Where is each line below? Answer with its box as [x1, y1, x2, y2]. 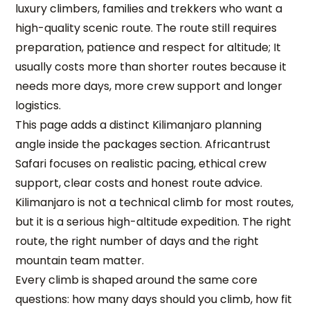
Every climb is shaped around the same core [15, 272, 258, 288]
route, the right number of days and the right [15, 233, 259, 249]
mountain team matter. [15, 253, 145, 268]
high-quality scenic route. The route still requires [15, 20, 277, 36]
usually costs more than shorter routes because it [15, 59, 287, 75]
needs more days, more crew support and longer [15, 78, 283, 94]
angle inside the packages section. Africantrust [15, 136, 271, 152]
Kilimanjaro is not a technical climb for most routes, [15, 194, 294, 210]
